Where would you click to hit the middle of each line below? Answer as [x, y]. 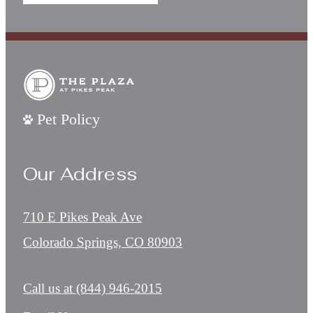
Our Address [80, 173]
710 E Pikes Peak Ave [82, 217]
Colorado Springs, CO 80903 [103, 242]
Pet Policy [68, 119]
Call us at [48, 289]
